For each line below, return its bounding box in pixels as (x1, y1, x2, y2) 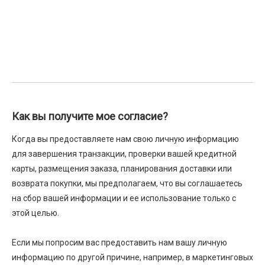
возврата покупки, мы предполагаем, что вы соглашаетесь (12, 179, 243, 188)
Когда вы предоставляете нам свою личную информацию (12, 134, 239, 144)
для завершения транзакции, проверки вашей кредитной (12, 149, 237, 159)
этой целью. (12, 208, 59, 218)
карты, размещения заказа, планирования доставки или (12, 164, 232, 173)
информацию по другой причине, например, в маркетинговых (12, 253, 253, 262)
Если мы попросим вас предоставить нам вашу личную (12, 238, 227, 247)
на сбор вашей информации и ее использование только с (12, 193, 236, 203)
